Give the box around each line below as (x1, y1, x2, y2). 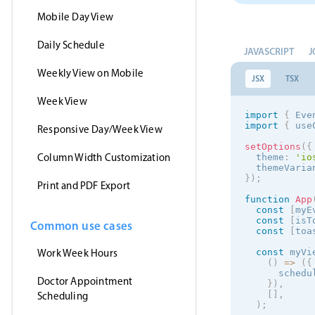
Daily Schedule (37, 39, 105, 51)
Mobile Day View (37, 11, 113, 23)
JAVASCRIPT (244, 44, 294, 58)
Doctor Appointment (37, 275, 133, 288)
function (245, 194, 290, 205)
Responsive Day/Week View (37, 123, 162, 136)
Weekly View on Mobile (37, 67, 144, 79)
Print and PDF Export (37, 179, 130, 192)
